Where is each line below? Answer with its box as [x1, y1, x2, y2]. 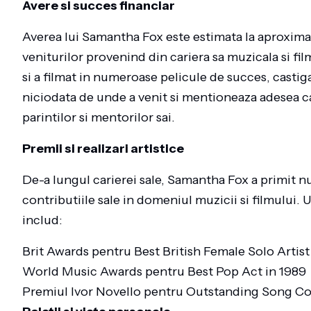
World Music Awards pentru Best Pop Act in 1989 [22, 264, 306, 279]
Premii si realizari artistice [22, 141, 184, 156]
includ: [22, 212, 62, 228]
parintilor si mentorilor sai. [22, 110, 175, 125]
